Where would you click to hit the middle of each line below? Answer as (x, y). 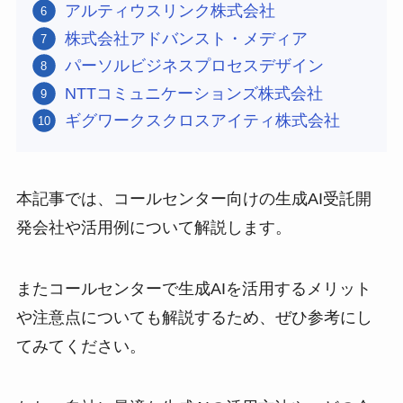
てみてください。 (81, 347)
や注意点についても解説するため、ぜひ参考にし (194, 318)
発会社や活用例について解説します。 (153, 228)
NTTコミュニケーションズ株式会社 (193, 93)
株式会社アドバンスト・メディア (186, 38)
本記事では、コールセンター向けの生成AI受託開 (193, 199)
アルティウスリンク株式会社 (170, 11)
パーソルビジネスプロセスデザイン (194, 66)
